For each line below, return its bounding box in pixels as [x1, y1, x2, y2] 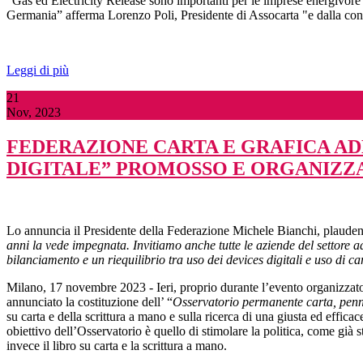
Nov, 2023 [6, 105, 61, 119]
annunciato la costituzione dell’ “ [6, 294, 173, 309]
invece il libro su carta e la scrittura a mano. [6, 338, 227, 352]
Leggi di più [6, 62, 69, 77]
